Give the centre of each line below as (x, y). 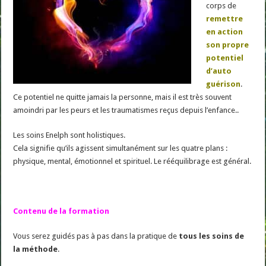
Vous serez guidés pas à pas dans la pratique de (96, 236)
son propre (228, 45)
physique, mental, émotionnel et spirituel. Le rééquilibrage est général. (132, 161)
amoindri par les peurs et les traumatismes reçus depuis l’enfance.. (126, 110)
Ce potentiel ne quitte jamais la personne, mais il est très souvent (123, 97)
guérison (224, 84)
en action (225, 31)
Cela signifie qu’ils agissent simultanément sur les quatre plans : (121, 148)
